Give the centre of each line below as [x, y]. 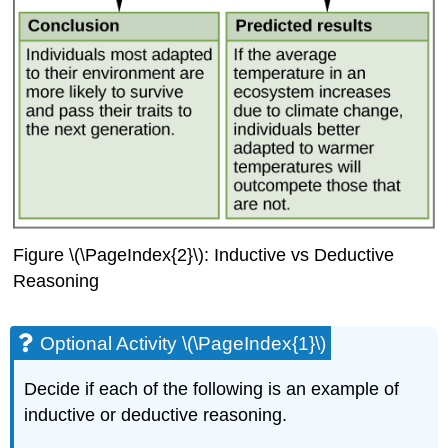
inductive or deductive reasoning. [156, 414]
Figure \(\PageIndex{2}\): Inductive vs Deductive [204, 254]
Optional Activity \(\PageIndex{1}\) [183, 343]
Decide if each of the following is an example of [212, 388]
